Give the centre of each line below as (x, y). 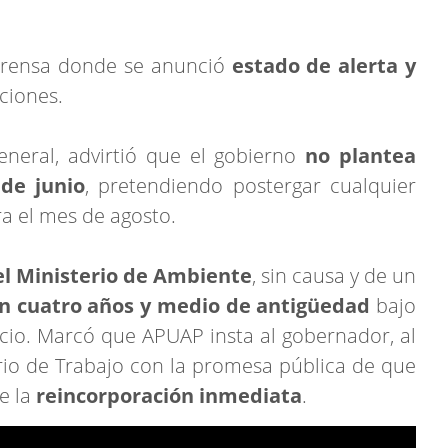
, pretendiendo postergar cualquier (250, 185)
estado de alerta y (323, 65)
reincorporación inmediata (169, 395)
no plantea (361, 155)
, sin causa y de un (334, 275)
